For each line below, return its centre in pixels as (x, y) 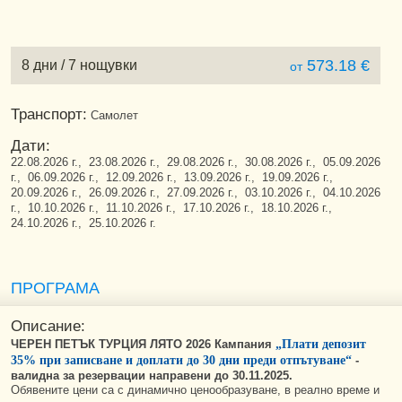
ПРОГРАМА (55, 288)
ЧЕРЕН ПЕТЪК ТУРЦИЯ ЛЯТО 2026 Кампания (143, 344)
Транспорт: (49, 114)
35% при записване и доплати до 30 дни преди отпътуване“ (181, 360)
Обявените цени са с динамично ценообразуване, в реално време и (195, 390)
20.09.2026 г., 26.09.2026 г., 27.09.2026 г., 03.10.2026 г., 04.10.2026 (196, 192)
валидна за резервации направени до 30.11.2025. (152, 376)
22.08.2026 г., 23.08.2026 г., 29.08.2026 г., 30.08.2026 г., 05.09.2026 (196, 162)
